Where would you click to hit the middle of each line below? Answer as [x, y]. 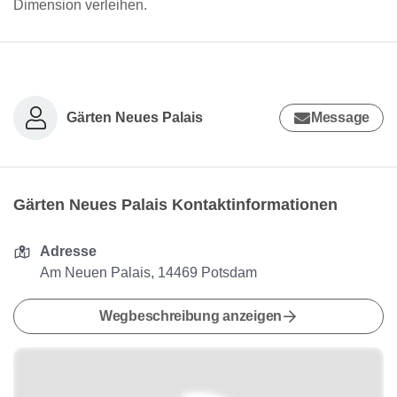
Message [340, 117]
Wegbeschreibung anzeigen [191, 316]
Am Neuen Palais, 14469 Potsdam [149, 272]
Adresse [69, 251]
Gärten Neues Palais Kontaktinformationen [175, 205]
